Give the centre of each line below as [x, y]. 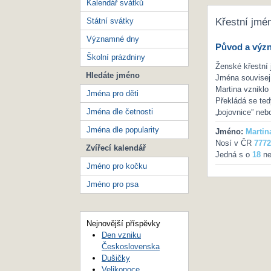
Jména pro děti [113, 93]
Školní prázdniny [116, 57]
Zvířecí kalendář [116, 148]
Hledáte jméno [113, 75]
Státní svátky [110, 21]
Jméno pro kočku [117, 166]
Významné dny [113, 39]
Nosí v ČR [234, 143]
